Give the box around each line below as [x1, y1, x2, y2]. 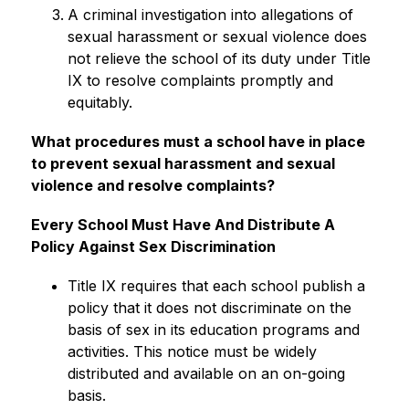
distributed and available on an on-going [67, 364, 345, 383]
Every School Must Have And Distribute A [30, 215, 335, 234]
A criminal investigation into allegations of [67, 5, 353, 24]
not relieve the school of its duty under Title [67, 49, 371, 68]
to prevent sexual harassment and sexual [30, 154, 335, 173]
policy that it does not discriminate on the [67, 299, 351, 317]
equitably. [67, 93, 132, 111]
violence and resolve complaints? [30, 176, 275, 194]
